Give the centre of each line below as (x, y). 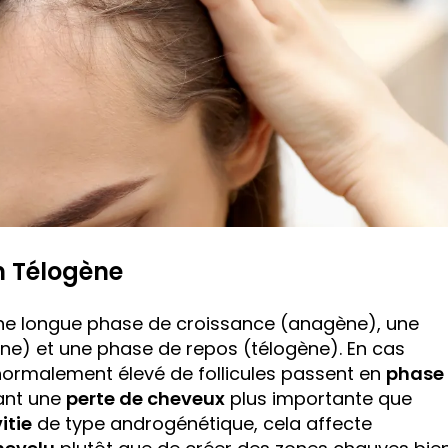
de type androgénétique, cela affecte (202, 424)
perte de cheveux (145, 399)
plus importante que (318, 399)
